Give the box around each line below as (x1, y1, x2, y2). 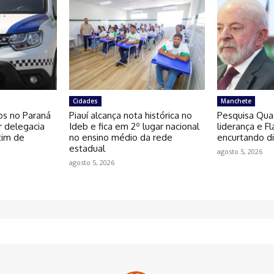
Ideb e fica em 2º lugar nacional (68, 120, 199, 133)
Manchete (221, 97, 252, 106)
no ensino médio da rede (68, 131, 172, 144)
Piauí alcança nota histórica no (68, 109, 192, 122)
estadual (68, 143, 105, 155)
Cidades (72, 97, 98, 106)
